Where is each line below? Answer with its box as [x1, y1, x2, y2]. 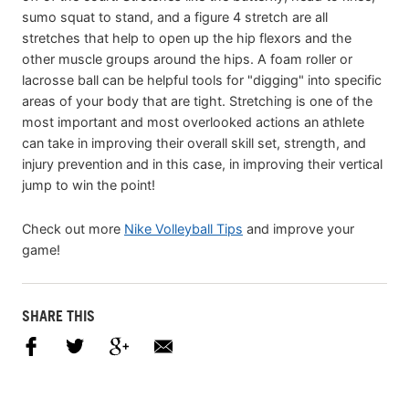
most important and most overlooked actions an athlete [22, 113, 364, 130]
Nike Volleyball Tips [124, 221, 243, 237]
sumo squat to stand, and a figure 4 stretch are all [22, 8, 328, 25]
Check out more [22, 221, 124, 237]
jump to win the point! [22, 176, 155, 193]
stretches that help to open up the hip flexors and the [22, 29, 351, 46]
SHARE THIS [22, 307, 95, 326]
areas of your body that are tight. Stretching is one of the [22, 92, 372, 109]
